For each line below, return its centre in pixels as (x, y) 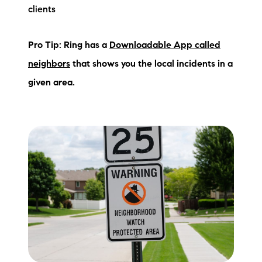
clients (42, 10)
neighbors (49, 64)
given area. (51, 83)
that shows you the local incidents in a (151, 64)
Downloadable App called (165, 45)
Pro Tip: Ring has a (69, 45)
